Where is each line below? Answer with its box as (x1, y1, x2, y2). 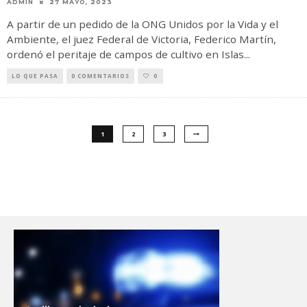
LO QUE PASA (12, 72, 58, 79)
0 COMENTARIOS (71, 72, 130, 79)
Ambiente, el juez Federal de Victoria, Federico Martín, (7, 32, 276, 46)
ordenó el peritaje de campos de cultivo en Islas (7, 47, 244, 61)
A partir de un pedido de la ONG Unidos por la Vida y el (7, 17, 278, 31)
